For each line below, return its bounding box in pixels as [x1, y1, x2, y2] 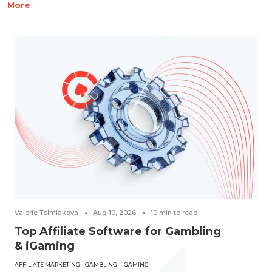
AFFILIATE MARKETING [15, 260, 80, 268]
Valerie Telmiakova [15, 208, 78, 217]
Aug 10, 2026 [93, 208, 136, 217]
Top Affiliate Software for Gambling [15, 224, 221, 238]
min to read [159, 208, 198, 217]
